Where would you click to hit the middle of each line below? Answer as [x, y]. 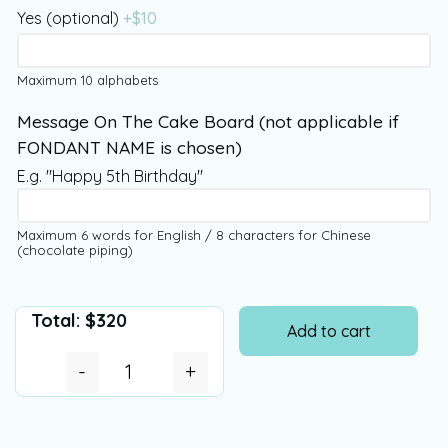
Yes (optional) [70, 18]
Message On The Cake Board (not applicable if [208, 121]
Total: [58, 320]
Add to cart [328, 331]
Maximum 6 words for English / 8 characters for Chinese [194, 235]
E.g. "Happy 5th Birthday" [110, 176]
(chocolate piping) [75, 250]
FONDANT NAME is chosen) [129, 147]
